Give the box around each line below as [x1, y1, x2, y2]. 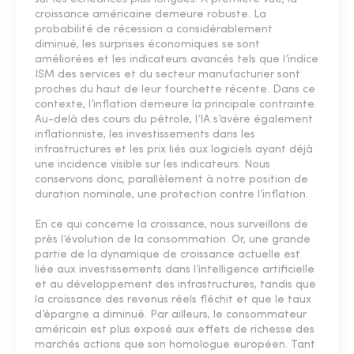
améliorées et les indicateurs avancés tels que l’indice [35, 54, 318, 66]
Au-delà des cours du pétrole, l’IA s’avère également [35, 114, 313, 126]
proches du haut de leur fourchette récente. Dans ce [35, 84, 315, 96]
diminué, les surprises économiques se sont [35, 39, 260, 51]
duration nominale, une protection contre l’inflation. [35, 189, 308, 201]
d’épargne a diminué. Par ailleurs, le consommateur [35, 309, 307, 322]
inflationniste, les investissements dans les [35, 129, 255, 141]
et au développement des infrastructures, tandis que [35, 279, 316, 292]
